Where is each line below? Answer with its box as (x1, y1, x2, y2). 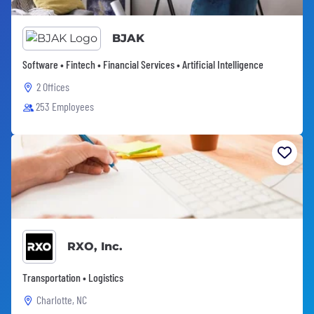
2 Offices (36, 79, 69, 93)
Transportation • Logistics (22, 270, 123, 284)
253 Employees (36, 99, 94, 113)
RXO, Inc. (67, 239, 123, 253)
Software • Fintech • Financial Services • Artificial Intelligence (22, 57, 264, 71)
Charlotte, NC (36, 292, 87, 306)
